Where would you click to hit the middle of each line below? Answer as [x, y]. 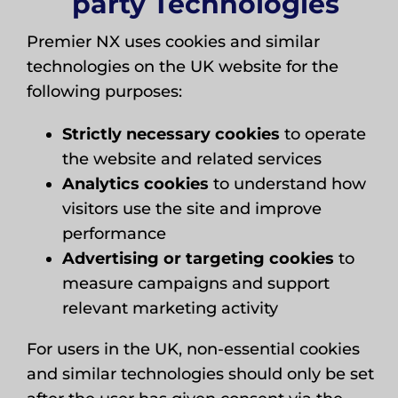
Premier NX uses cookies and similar [173, 42]
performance [114, 234]
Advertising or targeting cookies [198, 259]
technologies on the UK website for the [182, 67]
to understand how [287, 184]
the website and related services [191, 159]
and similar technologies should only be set [200, 374]
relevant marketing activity [170, 308]
